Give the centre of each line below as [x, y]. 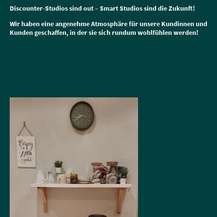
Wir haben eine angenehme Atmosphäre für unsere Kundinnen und [108, 24]
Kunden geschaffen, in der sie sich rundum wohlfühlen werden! [104, 33]
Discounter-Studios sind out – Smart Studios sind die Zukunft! [102, 8]
